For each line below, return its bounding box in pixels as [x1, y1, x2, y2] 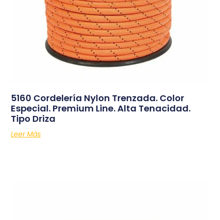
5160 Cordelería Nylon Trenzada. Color [11, 92, 185, 105]
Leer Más [11, 129, 41, 139]
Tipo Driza [11, 112, 56, 125]
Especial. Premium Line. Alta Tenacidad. [11, 102, 191, 115]
